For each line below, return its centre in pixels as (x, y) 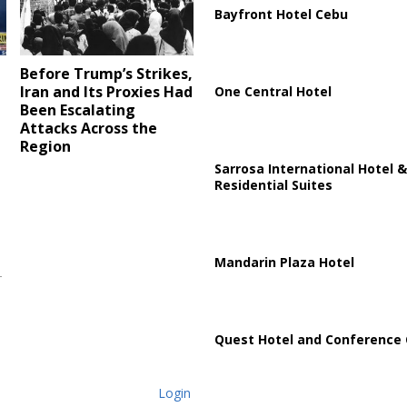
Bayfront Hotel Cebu (281, 14)
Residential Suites (273, 184)
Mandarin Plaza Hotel (284, 262)
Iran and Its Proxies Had (107, 92)
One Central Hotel (273, 91)
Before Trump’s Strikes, (107, 74)
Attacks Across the (89, 129)
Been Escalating (78, 110)
